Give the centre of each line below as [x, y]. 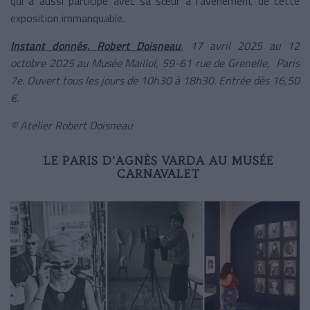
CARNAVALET [158, 173]
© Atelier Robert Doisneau [71, 125]
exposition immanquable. [69, 18]
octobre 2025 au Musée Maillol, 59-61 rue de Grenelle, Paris [155, 63]
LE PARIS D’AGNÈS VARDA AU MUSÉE [158, 160]
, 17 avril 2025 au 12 [240, 45]
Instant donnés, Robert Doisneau [95, 45]
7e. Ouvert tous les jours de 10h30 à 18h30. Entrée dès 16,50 [155, 80]
